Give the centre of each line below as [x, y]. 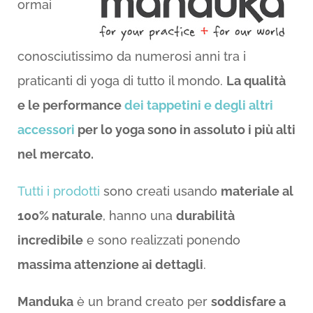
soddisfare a [248, 302]
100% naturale [60, 216]
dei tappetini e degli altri [198, 105]
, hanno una [139, 216]
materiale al [257, 191]
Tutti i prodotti [60, 191]
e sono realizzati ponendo [161, 240]
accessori [46, 130]
